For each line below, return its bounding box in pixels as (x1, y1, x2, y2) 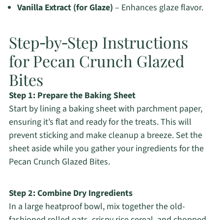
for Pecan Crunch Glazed (8, 50, 185, 72)
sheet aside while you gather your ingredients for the (8, 142, 204, 155)
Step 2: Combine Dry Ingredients (8, 187, 133, 200)
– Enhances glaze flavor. (112, 1, 203, 14)
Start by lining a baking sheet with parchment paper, (8, 103, 202, 115)
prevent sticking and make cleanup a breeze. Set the (8, 129, 202, 142)
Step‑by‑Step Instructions (8, 31, 188, 53)
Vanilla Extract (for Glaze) (17, 1, 113, 14)
